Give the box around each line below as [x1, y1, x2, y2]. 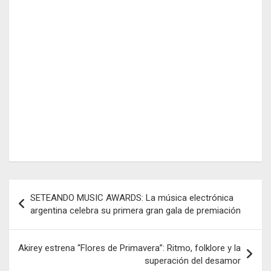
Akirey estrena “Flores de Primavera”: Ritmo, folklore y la [18, 242, 241, 253]
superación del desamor [145, 255, 241, 266]
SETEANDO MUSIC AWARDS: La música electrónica [30, 192, 233, 203]
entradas [8, 218, 70, 236]
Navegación [8, 179, 89, 197]
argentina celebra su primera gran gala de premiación [30, 204, 241, 216]
